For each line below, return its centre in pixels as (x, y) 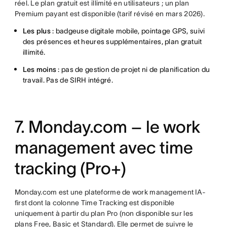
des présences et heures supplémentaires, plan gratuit (112, 42)
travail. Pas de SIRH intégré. (68, 80)
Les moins (40, 69)
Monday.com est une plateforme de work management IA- (110, 192)
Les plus (37, 31)
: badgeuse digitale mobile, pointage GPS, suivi (129, 31)
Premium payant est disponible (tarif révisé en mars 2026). (109, 14)
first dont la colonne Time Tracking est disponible (94, 203)
